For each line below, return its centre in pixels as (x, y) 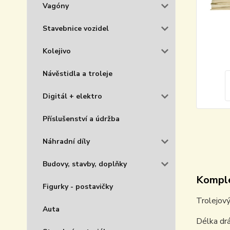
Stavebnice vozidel (76, 28)
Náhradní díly (66, 141)
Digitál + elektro (72, 96)
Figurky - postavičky (78, 187)
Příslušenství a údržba (81, 119)
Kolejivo (57, 51)
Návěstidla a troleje (78, 74)
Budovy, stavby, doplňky (85, 164)
